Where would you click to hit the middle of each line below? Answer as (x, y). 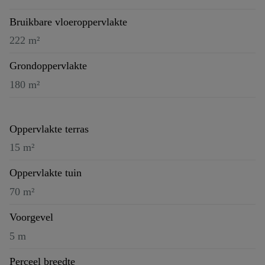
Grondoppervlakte (48, 66)
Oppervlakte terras (49, 129)
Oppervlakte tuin (46, 173)
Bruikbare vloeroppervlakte (68, 22)
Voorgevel (31, 217)
